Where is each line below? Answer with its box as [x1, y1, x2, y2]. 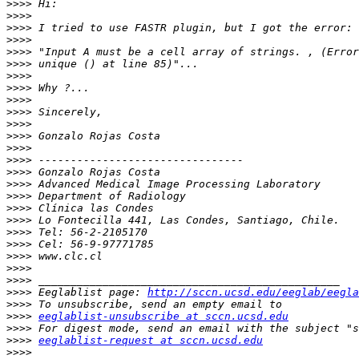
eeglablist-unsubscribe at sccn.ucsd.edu [38, 310, 288, 323]
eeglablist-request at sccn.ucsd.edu [38, 334, 263, 347]
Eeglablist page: [32, 286, 147, 299]
